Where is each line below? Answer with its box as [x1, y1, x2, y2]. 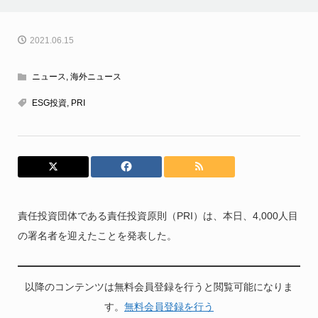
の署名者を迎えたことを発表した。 [17, 230, 177, 242]
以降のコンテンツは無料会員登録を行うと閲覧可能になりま [25, 281, 293, 293]
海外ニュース [70, 72, 121, 82]
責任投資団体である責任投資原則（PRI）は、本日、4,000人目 [17, 210, 298, 222]
